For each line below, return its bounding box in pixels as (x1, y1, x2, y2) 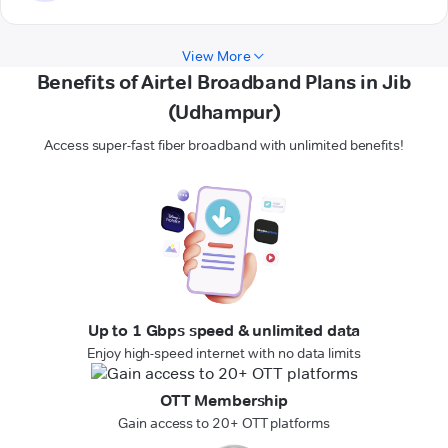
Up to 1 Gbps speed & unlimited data (87, 321, 361, 341)
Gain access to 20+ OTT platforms (118, 414, 330, 433)
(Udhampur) (167, 100, 281, 125)
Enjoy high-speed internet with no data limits (87, 344, 361, 363)
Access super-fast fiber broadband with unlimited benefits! (44, 136, 404, 155)
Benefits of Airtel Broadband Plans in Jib (36, 70, 412, 95)
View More (182, 47, 251, 66)
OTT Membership (160, 391, 288, 411)
